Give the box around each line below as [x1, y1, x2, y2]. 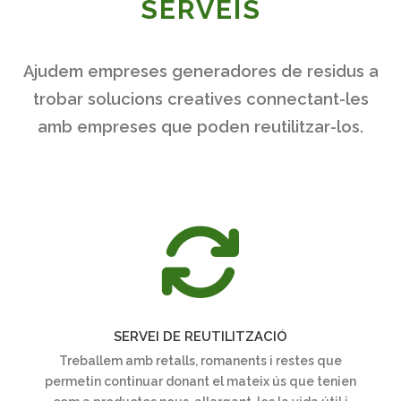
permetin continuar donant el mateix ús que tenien [45, 374, 356, 389]
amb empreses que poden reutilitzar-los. [38, 116, 363, 136]
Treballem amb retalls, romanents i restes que [59, 354, 342, 369]
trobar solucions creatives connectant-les [32, 89, 369, 108]
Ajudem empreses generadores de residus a [22, 61, 379, 81]
